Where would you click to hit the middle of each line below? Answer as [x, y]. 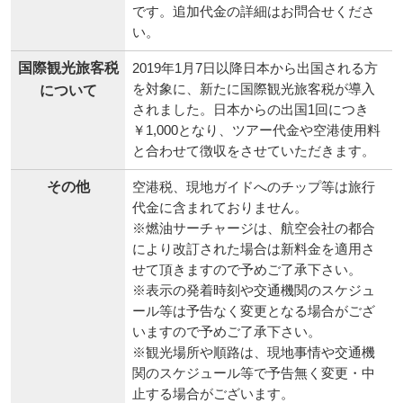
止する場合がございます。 [214, 394]
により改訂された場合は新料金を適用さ [254, 249]
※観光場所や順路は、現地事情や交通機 [254, 352]
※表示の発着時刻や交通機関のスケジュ [254, 290]
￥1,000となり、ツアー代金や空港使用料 [257, 130]
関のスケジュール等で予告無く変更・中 [254, 373]
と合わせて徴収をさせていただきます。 [254, 151]
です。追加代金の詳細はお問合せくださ [254, 11]
